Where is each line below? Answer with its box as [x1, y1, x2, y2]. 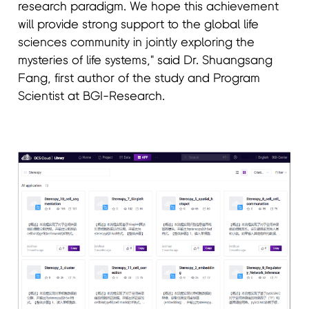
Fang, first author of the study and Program [18, 72, 261, 86]
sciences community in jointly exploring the [18, 37, 255, 50]
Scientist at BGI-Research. [18, 90, 166, 103]
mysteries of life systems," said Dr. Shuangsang [18, 54, 273, 68]
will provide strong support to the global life [18, 19, 259, 32]
